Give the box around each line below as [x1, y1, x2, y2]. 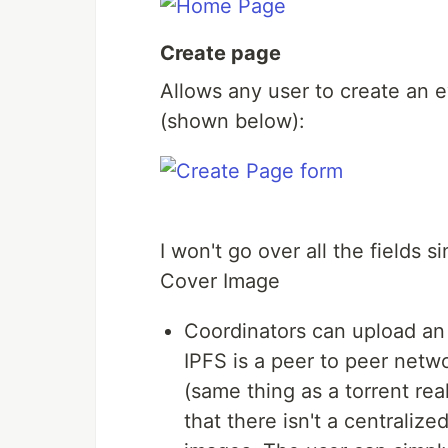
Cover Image [160, 269, 280, 294]
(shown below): [160, 109, 305, 134]
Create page [160, 41, 281, 66]
